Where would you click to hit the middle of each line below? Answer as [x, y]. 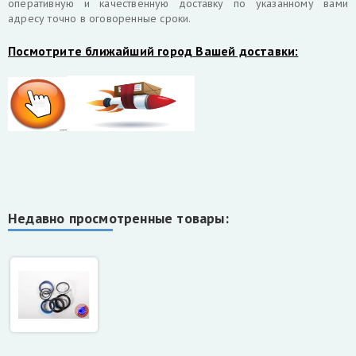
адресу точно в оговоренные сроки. [100, 18]
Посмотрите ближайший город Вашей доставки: [153, 51]
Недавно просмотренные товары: [118, 218]
